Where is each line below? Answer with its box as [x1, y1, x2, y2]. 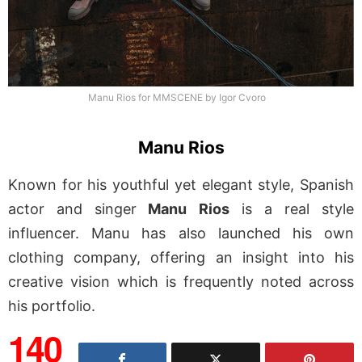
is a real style [229, 200, 354, 218]
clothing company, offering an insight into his [8, 249, 354, 267]
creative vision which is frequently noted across [8, 273, 354, 291]
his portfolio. [8, 297, 95, 315]
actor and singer [8, 200, 137, 218]
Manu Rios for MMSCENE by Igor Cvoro [88, 90, 266, 103]
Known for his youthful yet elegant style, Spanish [8, 176, 354, 194]
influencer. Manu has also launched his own [8, 225, 354, 242]
